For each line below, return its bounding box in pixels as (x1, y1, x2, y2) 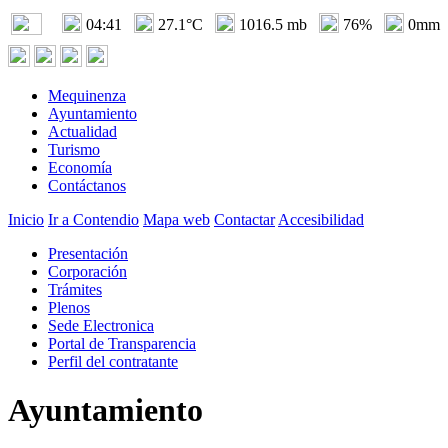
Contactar (214, 211, 275, 228)
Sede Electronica (48, 317, 154, 334)
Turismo (48, 141, 100, 158)
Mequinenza (48, 87, 126, 104)
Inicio (8, 211, 44, 228)
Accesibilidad (278, 211, 364, 228)
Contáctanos (48, 177, 126, 194)
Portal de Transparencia (48, 335, 196, 352)
